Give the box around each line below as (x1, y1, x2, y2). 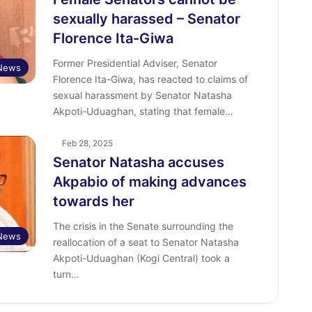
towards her (52, 193, 134, 210)
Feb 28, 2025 (61, 138, 113, 148)
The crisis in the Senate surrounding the (52, 220, 233, 232)
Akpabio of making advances (52, 173, 247, 190)
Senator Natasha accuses (52, 154, 224, 171)
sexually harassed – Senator (52, 10, 240, 27)
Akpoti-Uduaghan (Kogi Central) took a (52, 252, 230, 264)
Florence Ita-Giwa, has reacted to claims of (52, 73, 248, 85)
